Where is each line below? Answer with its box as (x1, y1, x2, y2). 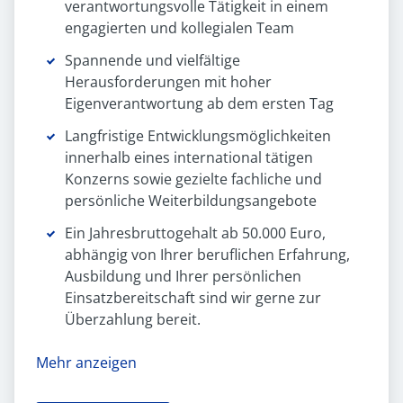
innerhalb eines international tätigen (65, 148, 313, 168)
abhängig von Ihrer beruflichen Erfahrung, (65, 245, 350, 265)
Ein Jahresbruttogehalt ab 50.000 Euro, (65, 223, 326, 244)
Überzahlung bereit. (65, 309, 201, 330)
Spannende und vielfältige (65, 50, 240, 71)
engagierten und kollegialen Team (65, 18, 294, 39)
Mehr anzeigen (36, 353, 137, 373)
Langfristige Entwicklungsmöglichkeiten (65, 126, 331, 147)
